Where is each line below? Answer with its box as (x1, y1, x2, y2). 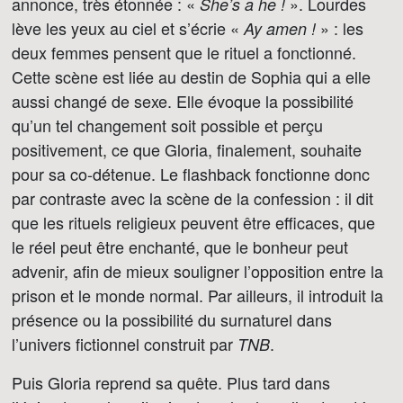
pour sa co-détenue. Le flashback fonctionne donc (12, 162, 370, 185)
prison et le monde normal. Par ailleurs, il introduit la (12, 283, 383, 307)
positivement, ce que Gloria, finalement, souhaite (12, 138, 362, 161)
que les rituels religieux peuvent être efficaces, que (12, 210, 375, 234)
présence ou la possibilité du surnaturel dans (12, 308, 332, 331)
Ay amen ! (244, 17, 316, 40)
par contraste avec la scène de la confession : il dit (12, 186, 373, 210)
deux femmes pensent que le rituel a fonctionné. (12, 40, 356, 64)
